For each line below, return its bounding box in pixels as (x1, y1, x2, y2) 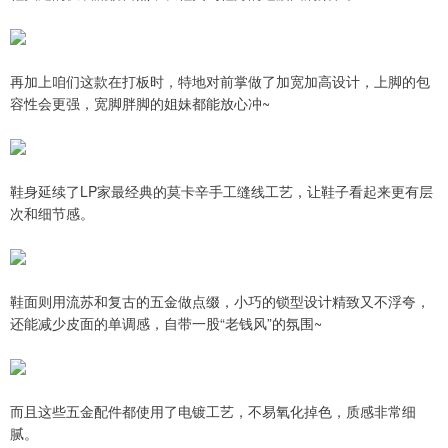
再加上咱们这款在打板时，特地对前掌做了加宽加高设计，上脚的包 (10, 71, 430, 92)
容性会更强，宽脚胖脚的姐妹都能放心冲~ (10, 93, 270, 114)
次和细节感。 (10, 203, 94, 224)
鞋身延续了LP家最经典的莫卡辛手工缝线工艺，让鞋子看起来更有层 (10, 181, 433, 202)
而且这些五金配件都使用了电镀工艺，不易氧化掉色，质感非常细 (10, 401, 416, 422)
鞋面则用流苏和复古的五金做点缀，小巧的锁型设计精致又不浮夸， (10, 291, 430, 312)
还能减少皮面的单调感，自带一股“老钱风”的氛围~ (10, 313, 322, 334)
